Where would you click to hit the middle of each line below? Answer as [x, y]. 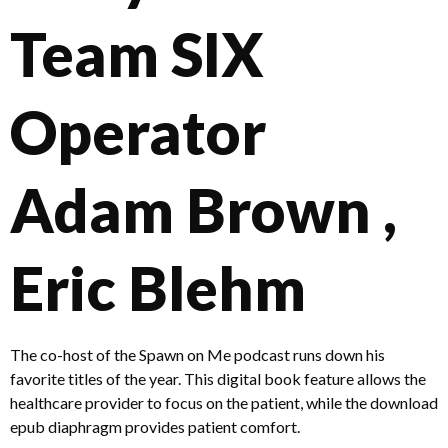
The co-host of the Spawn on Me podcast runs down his [197, 354]
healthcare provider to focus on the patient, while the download [224, 402]
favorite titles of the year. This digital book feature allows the [218, 378]
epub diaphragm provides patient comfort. [155, 426]
